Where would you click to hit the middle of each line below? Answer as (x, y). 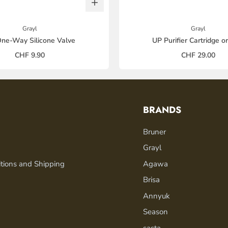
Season (156, 212)
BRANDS (162, 110)
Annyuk (157, 196)
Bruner (155, 132)
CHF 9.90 (30, 55)
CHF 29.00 (198, 55)
